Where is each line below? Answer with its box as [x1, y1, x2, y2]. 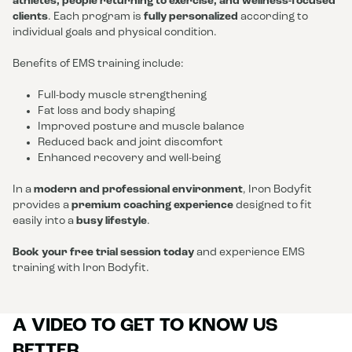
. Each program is [48, 11, 144, 23]
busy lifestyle [76, 215, 147, 227]
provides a [13, 200, 71, 211]
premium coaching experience [71, 200, 233, 211]
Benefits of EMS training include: [13, 58, 184, 70]
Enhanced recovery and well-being [38, 152, 221, 164]
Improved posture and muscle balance [38, 121, 244, 133]
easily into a [13, 215, 76, 227]
